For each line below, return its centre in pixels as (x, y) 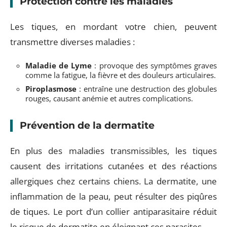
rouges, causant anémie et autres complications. (109, 98)
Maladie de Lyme (59, 65)
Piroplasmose (51, 89)
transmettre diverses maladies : (72, 42)
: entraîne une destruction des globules (147, 89)
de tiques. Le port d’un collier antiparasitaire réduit (113, 211)
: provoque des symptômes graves (155, 65)
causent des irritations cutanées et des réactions (113, 166)
